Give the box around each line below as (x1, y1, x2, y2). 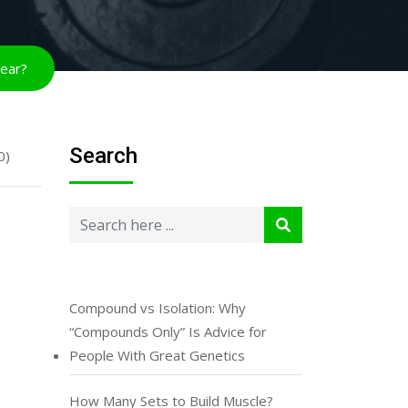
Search (69, 143, 138, 168)
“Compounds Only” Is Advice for (69, 322, 267, 341)
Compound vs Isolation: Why (69, 299, 246, 317)
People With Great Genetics (69, 346, 245, 364)
